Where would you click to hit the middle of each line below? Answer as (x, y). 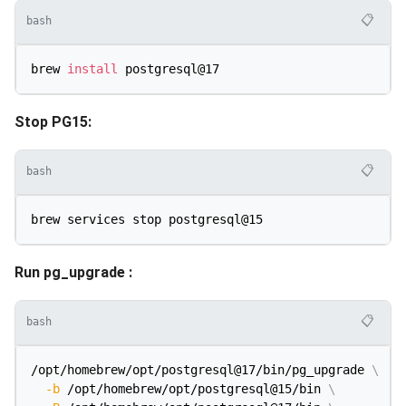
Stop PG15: (53, 121)
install (92, 68)
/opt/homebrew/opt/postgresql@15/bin (194, 388)
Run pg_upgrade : (73, 272)
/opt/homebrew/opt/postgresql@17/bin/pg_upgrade (201, 369)
